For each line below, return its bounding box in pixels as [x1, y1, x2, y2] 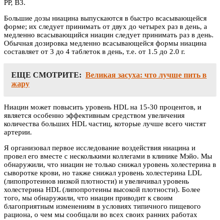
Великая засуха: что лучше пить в [85, 71, 207, 80]
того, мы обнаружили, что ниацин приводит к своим [4, 194, 173, 202]
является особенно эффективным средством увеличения [4, 111, 185, 120]
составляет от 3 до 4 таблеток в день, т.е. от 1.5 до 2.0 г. [4, 48, 185, 56]
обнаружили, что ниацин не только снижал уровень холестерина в [4, 161, 216, 169]
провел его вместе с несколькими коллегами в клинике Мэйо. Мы [4, 152, 212, 161]
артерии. [4, 128, 32, 137]
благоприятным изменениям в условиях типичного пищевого [4, 202, 201, 211]
